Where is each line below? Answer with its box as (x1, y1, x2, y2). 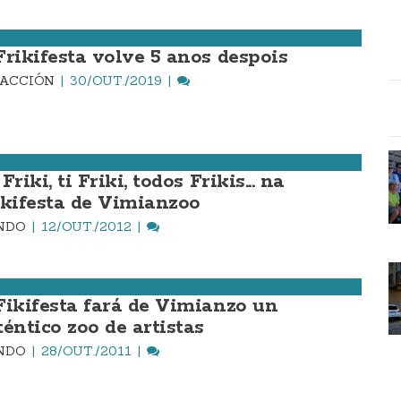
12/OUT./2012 (41, 218, 132, 235)
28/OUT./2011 (41, 343, 132, 359)
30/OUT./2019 (70, 73, 162, 89)
